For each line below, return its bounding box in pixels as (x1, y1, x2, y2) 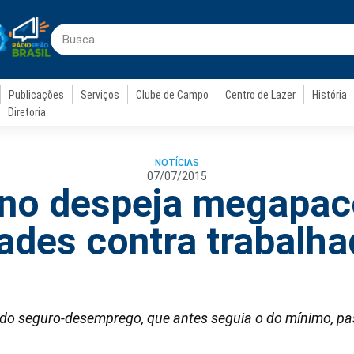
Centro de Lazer (225, 88, 296, 101)
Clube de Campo (136, 88, 209, 101)
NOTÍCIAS (155, 157, 199, 168)
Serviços (81, 88, 120, 101)
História (312, 88, 348, 101)
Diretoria (7, 106, 46, 119)
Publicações (9, 88, 65, 101)
